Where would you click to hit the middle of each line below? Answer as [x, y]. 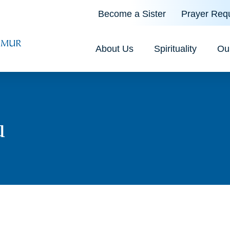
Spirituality [175, 49]
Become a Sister [132, 14]
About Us [114, 49]
